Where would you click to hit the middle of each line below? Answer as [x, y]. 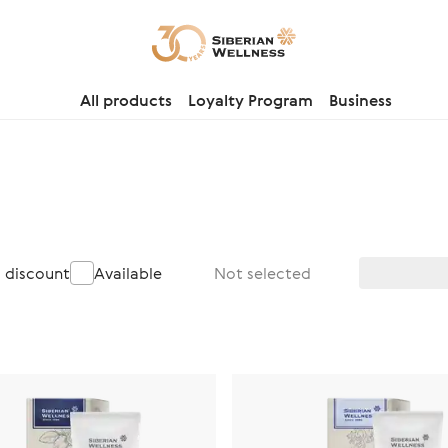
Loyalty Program [250, 100]
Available [128, 273]
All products [126, 100]
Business [360, 100]
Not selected [262, 273]
